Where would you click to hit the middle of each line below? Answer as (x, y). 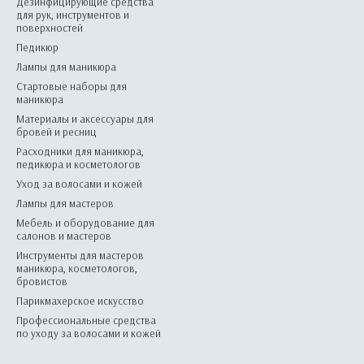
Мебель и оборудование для (85, 223)
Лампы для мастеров (65, 203)
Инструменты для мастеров (80, 255)
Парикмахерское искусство (80, 301)
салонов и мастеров (64, 236)
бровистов (42, 281)
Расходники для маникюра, (80, 151)
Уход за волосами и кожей (79, 184)
